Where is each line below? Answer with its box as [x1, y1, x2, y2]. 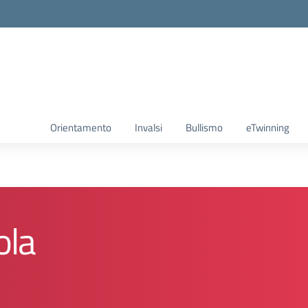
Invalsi [135, 120, 162, 135]
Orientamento [50, 120, 111, 135]
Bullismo [186, 120, 223, 135]
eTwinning [246, 120, 289, 135]
